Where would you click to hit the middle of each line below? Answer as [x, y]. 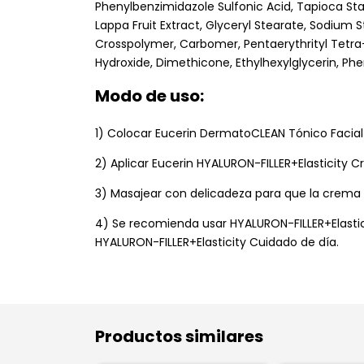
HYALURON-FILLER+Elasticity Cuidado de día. [217, 243]
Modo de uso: [149, 96]
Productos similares [179, 337]
